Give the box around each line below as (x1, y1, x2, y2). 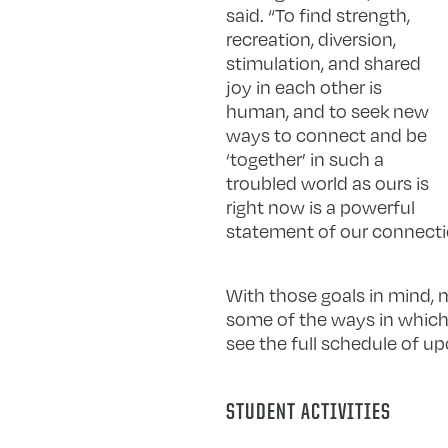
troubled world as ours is (225, 172, 429, 195)
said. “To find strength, (225, 4, 410, 27)
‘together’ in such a (225, 148, 384, 171)
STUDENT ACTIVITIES (225, 402, 391, 426)
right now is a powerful (225, 196, 415, 219)
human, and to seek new (225, 100, 429, 123)
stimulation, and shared (225, 52, 421, 75)
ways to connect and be (225, 124, 427, 147)
